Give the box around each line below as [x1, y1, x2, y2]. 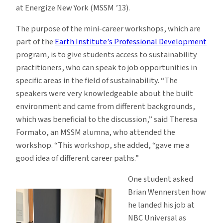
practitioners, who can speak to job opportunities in [16, 62, 197, 74]
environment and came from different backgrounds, [16, 101, 195, 113]
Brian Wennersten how [127, 186, 206, 199]
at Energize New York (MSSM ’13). [16, 1, 130, 14]
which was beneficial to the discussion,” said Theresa [16, 113, 197, 126]
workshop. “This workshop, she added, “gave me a [16, 139, 190, 152]
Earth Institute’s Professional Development [55, 36, 207, 48]
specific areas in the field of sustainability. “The [16, 75, 178, 87]
